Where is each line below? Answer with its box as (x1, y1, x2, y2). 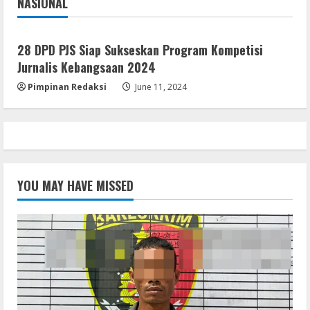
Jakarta (32, 8, 66, 20)
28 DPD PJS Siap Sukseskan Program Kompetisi (17, 41, 263, 60)
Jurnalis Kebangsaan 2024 (17, 58, 156, 77)
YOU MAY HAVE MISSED (17, 176, 134, 195)
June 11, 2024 (133, 81, 187, 93)
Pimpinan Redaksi (28, 81, 107, 93)
